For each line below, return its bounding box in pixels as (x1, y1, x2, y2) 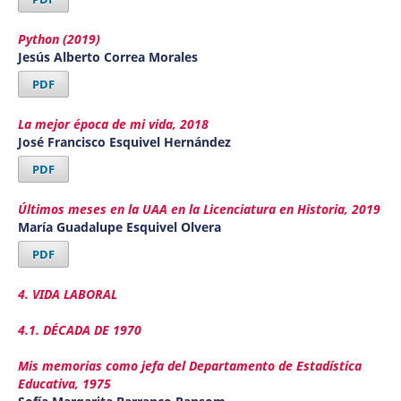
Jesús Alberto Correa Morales (17, 48, 198, 66)
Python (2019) (17, 30, 100, 48)
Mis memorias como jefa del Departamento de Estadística (17, 357, 362, 375)
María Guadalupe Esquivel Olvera (17, 218, 221, 236)
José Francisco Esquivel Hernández (17, 133, 231, 151)
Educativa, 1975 (17, 375, 111, 393)
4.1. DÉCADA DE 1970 (17, 321, 141, 339)
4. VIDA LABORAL (17, 286, 117, 303)
